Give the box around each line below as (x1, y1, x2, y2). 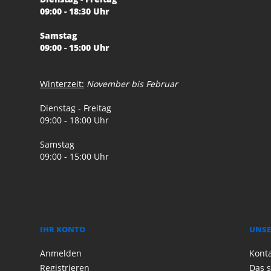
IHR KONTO (40, 224, 86, 235)
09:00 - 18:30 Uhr (40, 5, 110, 18)
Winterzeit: (40, 78, 85, 90)
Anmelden (40, 247, 82, 260)
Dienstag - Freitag (40, 102, 112, 114)
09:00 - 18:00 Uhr (40, 114, 109, 126)
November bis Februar (87, 78, 178, 90)
